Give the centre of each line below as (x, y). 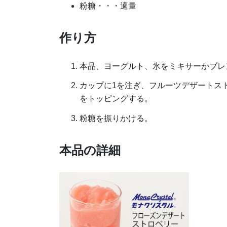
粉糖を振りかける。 (116, 119)
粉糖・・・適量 (108, 6)
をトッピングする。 (116, 99)
